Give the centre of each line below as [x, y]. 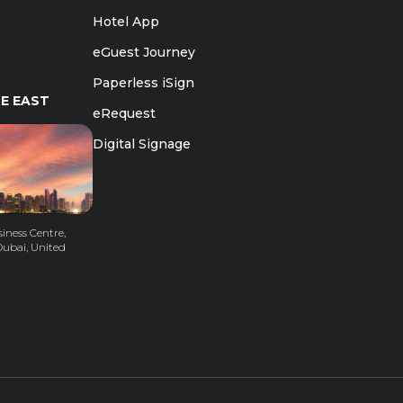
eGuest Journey [144, 52]
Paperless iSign [144, 83]
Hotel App [126, 22]
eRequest [125, 113]
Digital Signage [142, 144]
